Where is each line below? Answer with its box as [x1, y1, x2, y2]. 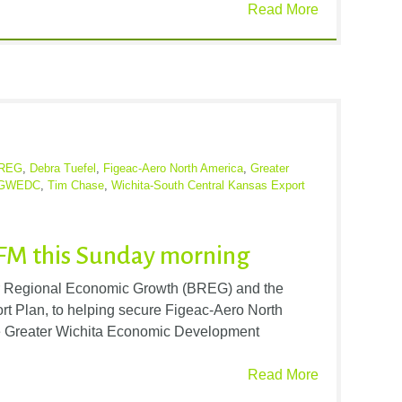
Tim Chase [48, 178, 104, 192]
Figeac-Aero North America [103, 161, 243, 175]
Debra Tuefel [30, 161, 96, 175]
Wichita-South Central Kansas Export [111, 178, 305, 192]
